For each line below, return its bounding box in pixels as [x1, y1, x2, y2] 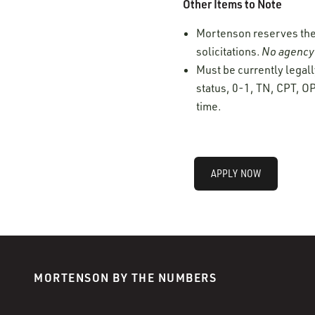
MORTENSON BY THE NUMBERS [34, 269, 217, 285]
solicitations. [196, 44, 262, 58]
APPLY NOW [211, 166, 262, 180]
